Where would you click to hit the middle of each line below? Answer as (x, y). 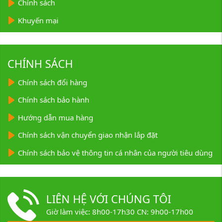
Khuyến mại (38, 20)
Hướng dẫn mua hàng (55, 117)
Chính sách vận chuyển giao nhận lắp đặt (88, 135)
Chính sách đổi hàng (53, 82)
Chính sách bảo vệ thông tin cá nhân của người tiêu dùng (115, 152)
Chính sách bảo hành (54, 100)
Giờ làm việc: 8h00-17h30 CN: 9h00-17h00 (119, 212)
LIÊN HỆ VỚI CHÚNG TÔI (108, 198)
